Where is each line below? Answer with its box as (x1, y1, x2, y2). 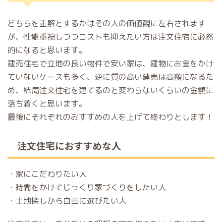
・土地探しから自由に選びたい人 (7, 195, 126, 206)
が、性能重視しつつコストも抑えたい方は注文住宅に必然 (7, 31, 214, 42)
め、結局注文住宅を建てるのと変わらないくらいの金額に (7, 85, 214, 96)
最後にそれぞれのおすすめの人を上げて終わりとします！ (7, 111, 214, 122)
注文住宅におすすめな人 (17, 139, 121, 152)
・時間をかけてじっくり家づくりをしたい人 (7, 182, 166, 193)
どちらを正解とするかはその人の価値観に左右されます (7, 18, 206, 29)
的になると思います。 (7, 45, 87, 55)
